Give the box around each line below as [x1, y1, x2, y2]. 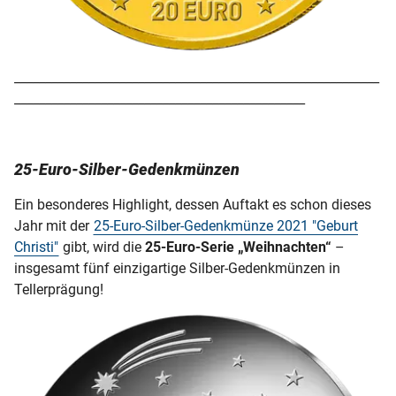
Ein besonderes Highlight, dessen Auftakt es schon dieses [14, 195, 371, 213]
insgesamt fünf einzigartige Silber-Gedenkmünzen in [14, 259, 340, 277]
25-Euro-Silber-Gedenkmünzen [14, 159, 240, 179]
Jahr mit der [14, 217, 93, 234]
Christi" [14, 238, 58, 255]
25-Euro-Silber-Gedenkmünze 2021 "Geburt [94, 217, 358, 234]
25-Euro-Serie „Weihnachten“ [145, 238, 331, 255]
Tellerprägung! [14, 280, 107, 298]
